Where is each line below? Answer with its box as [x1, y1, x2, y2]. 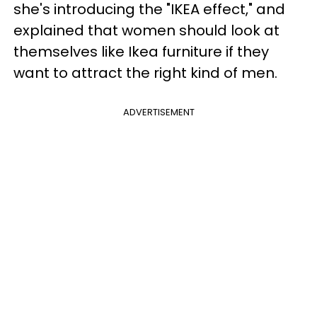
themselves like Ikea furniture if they [13, 42, 269, 62]
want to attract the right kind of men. [13, 63, 277, 83]
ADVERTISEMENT [122, 105, 195, 119]
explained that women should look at [13, 21, 279, 40]
